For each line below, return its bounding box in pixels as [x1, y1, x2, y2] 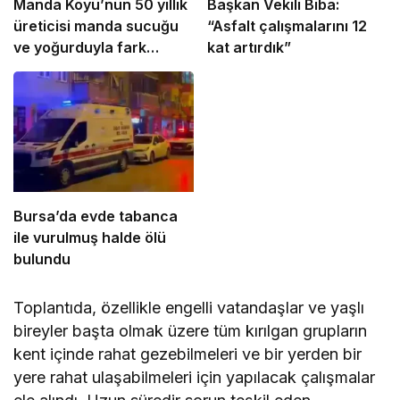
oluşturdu [13, 60, 81, 79]
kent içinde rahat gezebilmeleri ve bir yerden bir [13, 344, 362, 363]
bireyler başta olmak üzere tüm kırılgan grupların [13, 321, 368, 340]
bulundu [13, 249, 71, 268]
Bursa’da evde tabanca [13, 206, 178, 225]
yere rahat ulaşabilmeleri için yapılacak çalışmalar [13, 367, 376, 387]
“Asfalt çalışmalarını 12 [206, 17, 367, 36]
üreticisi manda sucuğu [13, 17, 179, 36]
